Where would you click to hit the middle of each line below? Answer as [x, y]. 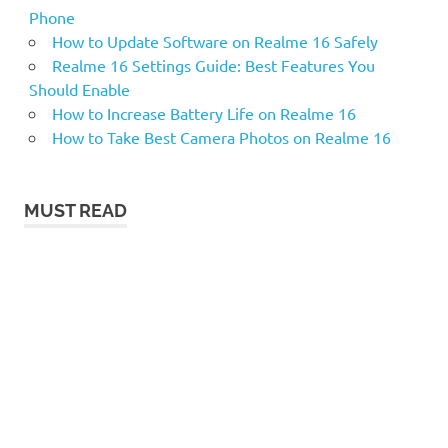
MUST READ [75, 211]
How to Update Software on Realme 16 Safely [214, 41]
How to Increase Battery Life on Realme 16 [203, 113]
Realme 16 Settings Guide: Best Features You [213, 65]
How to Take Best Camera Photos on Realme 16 [221, 137]
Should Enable [79, 89]
